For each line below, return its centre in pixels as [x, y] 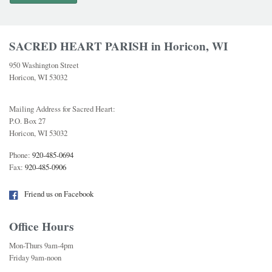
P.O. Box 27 [27, 121]
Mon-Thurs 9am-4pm [41, 246]
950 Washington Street [44, 65]
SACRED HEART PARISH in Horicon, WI [118, 46]
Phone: [21, 155]
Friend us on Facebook [58, 193]
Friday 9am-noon [35, 258]
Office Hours [41, 227]
